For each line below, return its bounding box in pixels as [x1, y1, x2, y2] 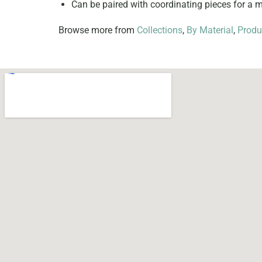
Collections [137, 25, 182, 36]
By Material [187, 25, 233, 36]
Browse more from [58, 25, 137, 36]
